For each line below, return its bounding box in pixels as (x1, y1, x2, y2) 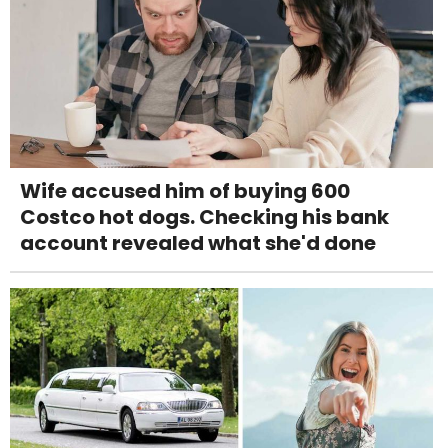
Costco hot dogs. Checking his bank (20, 202, 389, 231)
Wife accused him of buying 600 (20, 176, 350, 205)
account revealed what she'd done (20, 228, 376, 257)
